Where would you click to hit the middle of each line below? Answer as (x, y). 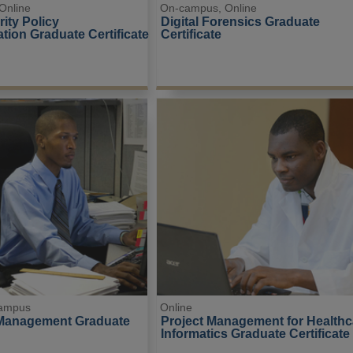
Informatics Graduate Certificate (255, 333)
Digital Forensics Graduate (242, 22)
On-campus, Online (209, 8)
